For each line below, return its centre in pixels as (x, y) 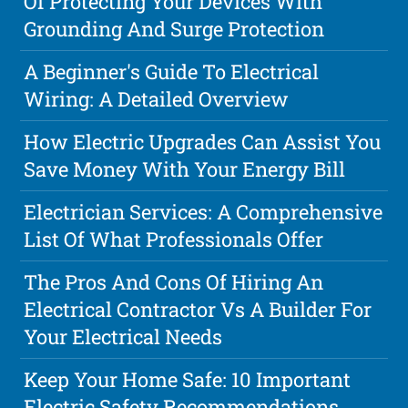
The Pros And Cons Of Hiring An (174, 282)
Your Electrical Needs (123, 337)
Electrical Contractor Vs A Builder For (198, 310)
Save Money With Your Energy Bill (185, 169)
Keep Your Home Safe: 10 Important (188, 380)
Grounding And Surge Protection (174, 29)
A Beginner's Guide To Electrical (172, 72)
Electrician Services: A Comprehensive (204, 212)
